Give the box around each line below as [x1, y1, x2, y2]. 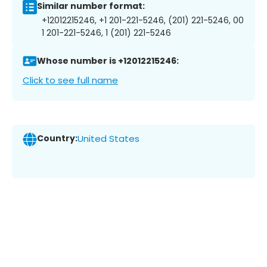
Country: [37, 132, 77, 145]
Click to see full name [23, 73, 118, 86]
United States [77, 132, 139, 145]
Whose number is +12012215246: [37, 55, 179, 67]
